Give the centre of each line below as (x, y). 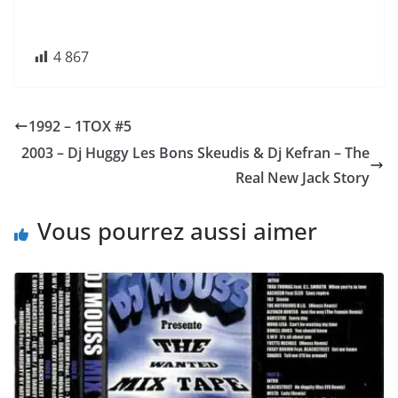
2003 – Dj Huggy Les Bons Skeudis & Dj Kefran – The (195, 153)
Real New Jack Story (302, 178)
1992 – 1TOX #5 (80, 126)
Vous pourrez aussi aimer (177, 231)
